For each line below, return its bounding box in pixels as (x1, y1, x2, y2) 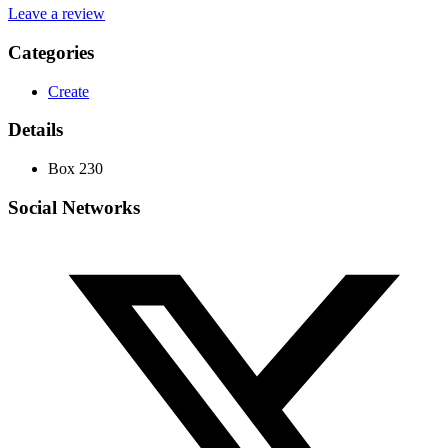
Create (48, 82, 89, 100)
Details (8, 119, 63, 141)
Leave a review (8, 5, 105, 23)
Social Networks (8, 196, 140, 218)
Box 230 (48, 160, 103, 178)
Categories (8, 41, 94, 63)
